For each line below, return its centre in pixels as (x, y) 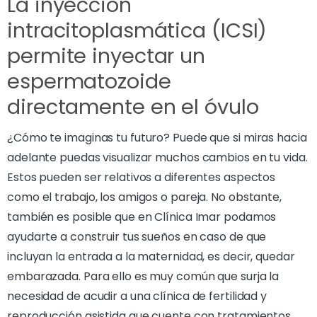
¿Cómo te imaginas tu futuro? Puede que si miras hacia (157, 137)
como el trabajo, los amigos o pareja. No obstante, (144, 197)
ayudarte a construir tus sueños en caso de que (137, 236)
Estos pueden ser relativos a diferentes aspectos (142, 177)
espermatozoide (89, 81)
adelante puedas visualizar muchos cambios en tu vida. (157, 157)
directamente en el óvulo (133, 106)
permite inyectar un (106, 56)
